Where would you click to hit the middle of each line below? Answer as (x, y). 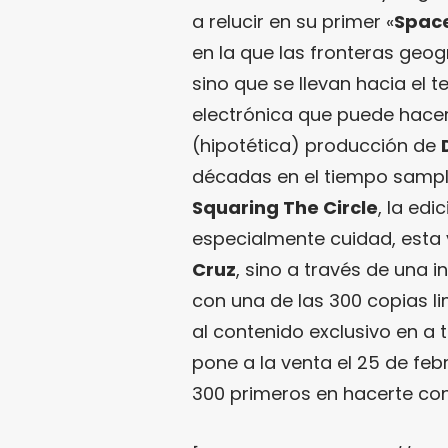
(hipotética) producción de (316, 145)
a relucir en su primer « (293, 21)
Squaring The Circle (285, 207)
